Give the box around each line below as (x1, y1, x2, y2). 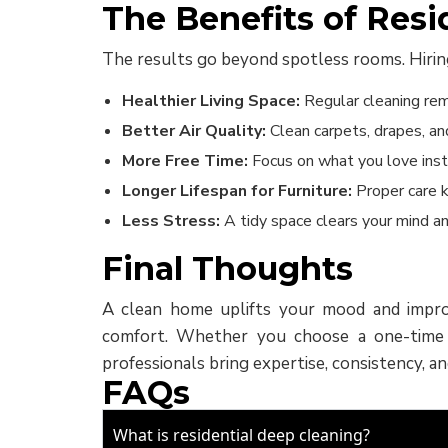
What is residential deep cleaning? (113, 424, 370, 446)
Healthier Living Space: (122, 90, 300, 112)
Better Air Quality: (122, 120, 266, 142)
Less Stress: (122, 210, 220, 232)
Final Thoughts (102, 249, 353, 288)
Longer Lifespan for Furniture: (122, 180, 352, 202)
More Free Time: (122, 150, 248, 172)
